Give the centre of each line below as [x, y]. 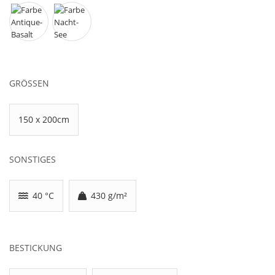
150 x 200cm [44, 120]
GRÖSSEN [26, 83]
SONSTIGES [33, 160]
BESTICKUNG [36, 248]
